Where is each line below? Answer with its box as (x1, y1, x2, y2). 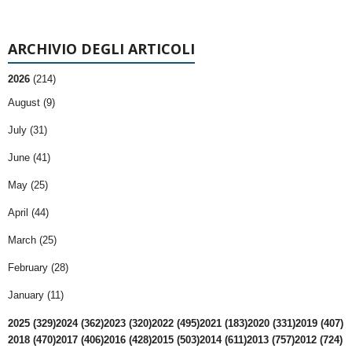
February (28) (8, 262, 68, 274)
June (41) (8, 152, 50, 164)
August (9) (8, 97, 55, 109)
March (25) (8, 234, 57, 247)
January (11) (8, 289, 64, 302)
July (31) (8, 124, 47, 137)
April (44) (8, 207, 49, 219)
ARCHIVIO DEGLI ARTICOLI (8, 39, 195, 59)
